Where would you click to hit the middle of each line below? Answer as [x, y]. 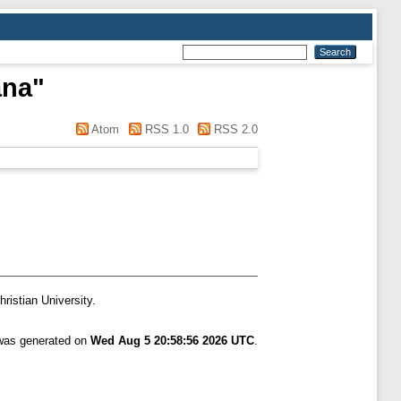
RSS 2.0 [234, 129]
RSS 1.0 [165, 129]
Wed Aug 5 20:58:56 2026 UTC [172, 341]
